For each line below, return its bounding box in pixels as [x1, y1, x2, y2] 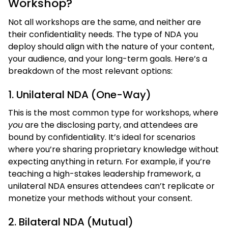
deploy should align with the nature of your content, [8, 40, 214, 52]
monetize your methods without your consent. [8, 192, 192, 204]
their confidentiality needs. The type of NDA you [8, 28, 198, 40]
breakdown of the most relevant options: [8, 65, 173, 77]
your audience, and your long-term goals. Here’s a [8, 52, 207, 65]
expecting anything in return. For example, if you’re [8, 155, 211, 167]
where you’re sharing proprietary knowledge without [8, 143, 219, 155]
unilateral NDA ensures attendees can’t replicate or [8, 180, 215, 192]
